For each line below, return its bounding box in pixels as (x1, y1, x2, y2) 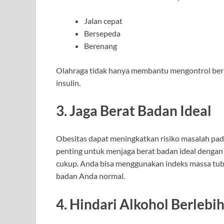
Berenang (84, 41, 117, 51)
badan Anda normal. (56, 171, 125, 181)
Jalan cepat (84, 16, 122, 26)
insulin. (56, 78, 80, 88)
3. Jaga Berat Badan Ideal (56, 102, 211, 119)
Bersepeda (84, 28, 120, 38)
